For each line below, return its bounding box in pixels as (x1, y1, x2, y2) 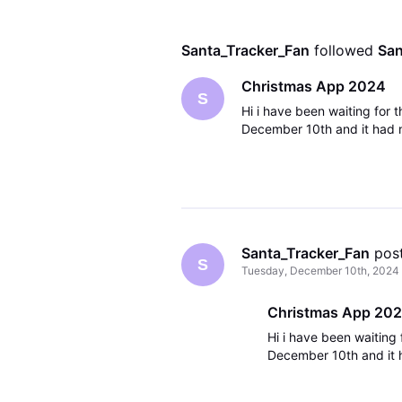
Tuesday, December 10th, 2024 (240, 264, 399, 278)
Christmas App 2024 (240, 77, 386, 96)
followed (313, 40, 378, 59)
